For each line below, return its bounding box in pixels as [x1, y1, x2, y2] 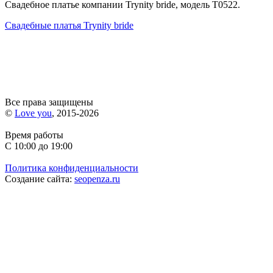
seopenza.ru [74, 173, 120, 184]
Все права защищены [5, 96, 93, 107]
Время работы [5, 129, 63, 140]
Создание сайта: [5, 173, 74, 184]
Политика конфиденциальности [5, 162, 138, 173]
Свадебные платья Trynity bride [5, 19, 133, 30]
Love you [15, 107, 52, 118]
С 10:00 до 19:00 [5, 140, 73, 151]
